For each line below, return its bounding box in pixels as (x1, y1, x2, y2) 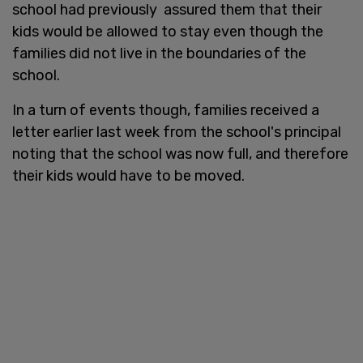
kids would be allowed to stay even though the (12, 22, 323, 41)
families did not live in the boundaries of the (12, 44, 306, 62)
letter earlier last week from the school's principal (12, 122, 341, 141)
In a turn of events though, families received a (12, 100, 319, 119)
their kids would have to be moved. (12, 166, 245, 185)
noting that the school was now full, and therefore (12, 144, 348, 163)
